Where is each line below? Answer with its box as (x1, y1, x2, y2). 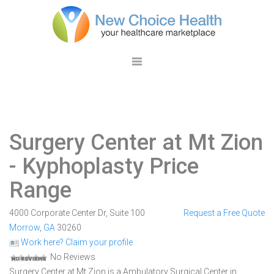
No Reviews (48, 252, 95, 262)
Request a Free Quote (183, 208, 265, 218)
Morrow (9, 223, 40, 232)
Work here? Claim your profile (19, 237, 133, 247)
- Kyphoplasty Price (9, 154, 199, 179)
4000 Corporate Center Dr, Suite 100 (9, 208, 145, 218)
